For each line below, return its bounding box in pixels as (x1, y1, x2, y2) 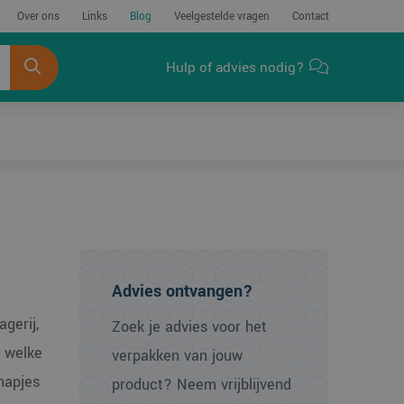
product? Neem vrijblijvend (112, 374, 292, 395)
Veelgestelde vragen (173, 9, 270, 24)
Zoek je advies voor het (112, 317, 268, 337)
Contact (291, 9, 329, 24)
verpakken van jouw (112, 345, 243, 366)
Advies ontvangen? (112, 280, 254, 303)
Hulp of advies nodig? (166, 58, 305, 78)
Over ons (16, 9, 60, 24)
